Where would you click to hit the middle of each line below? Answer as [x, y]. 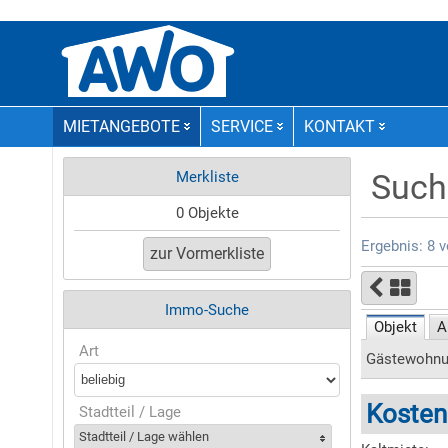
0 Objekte [207, 213]
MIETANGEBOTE [121, 126]
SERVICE [242, 126]
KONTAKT [339, 126]
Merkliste [207, 177]
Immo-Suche [207, 310]
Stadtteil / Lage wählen [144, 436]
